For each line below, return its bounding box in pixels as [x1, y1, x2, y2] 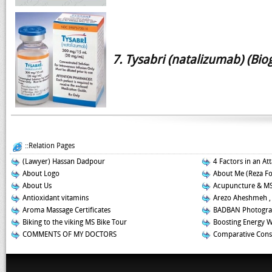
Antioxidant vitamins [21, 194, 89, 202]
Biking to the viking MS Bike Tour [21, 218, 127, 226]
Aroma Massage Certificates [21, 206, 110, 214]
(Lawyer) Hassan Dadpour [21, 157, 105, 166]
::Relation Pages [23, 141, 75, 150]
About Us [21, 182, 52, 190]
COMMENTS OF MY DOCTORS [21, 230, 117, 239]
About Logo [21, 169, 59, 178]
